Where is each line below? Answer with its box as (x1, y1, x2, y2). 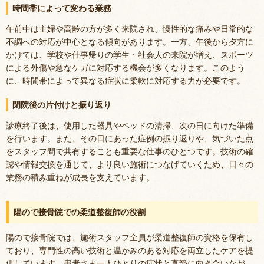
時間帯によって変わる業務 (12, 3, 111, 14)
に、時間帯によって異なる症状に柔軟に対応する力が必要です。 (6, 75, 245, 85)
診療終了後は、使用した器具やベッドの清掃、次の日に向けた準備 (6, 120, 253, 130)
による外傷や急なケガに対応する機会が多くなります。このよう (6, 62, 245, 72)
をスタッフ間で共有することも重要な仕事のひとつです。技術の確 (6, 146, 253, 156)
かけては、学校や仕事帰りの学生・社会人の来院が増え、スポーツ (6, 49, 253, 60)
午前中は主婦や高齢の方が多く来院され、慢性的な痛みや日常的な (6, 23, 253, 34)
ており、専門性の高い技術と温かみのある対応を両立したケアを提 (6, 245, 253, 255)
